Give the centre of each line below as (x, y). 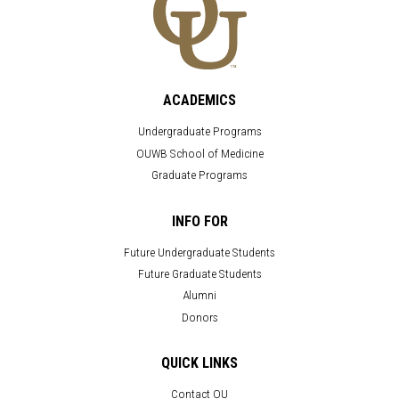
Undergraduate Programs (199, 131)
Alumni (199, 295)
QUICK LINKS (199, 363)
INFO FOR (199, 221)
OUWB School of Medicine (199, 153)
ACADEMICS (199, 101)
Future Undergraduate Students (199, 252)
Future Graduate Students (199, 273)
